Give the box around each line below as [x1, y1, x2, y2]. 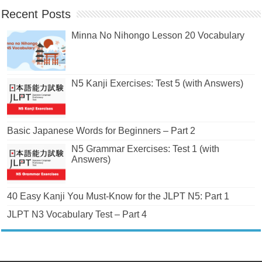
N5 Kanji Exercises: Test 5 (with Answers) [71, 78, 244, 88]
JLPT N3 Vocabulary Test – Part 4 [7, 209, 147, 219]
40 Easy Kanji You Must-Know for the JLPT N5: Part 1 [7, 191, 230, 201]
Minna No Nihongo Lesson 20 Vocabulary [71, 30, 245, 41]
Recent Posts [1, 8, 71, 21]
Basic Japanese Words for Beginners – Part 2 [7, 125, 196, 136]
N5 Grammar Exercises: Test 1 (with [71, 143, 220, 154]
